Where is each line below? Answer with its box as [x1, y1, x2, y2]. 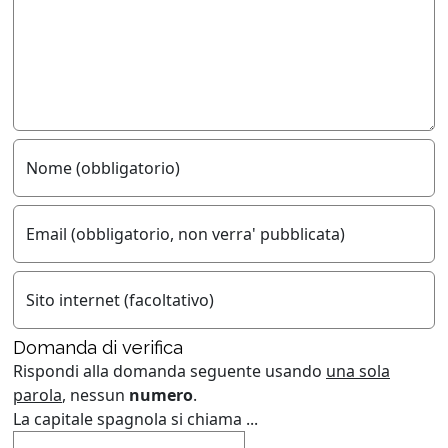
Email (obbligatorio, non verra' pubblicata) [26, 222, 345, 245]
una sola [326, 359, 390, 382]
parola [13, 383, 62, 406]
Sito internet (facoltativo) [26, 288, 214, 311]
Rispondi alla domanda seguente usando [13, 359, 326, 382]
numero [129, 383, 193, 406]
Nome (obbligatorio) [26, 156, 180, 179]
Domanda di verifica [13, 336, 183, 358]
